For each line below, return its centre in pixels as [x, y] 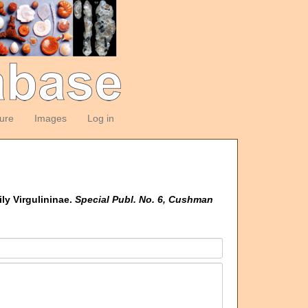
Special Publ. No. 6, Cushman [144, 199]
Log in [100, 118]
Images [50, 118]
